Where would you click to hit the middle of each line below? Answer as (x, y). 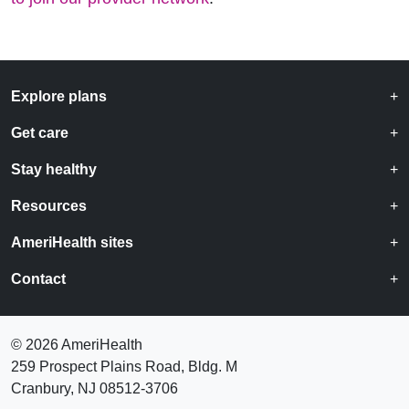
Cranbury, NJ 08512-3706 (94, 388)
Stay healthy (54, 169)
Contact (38, 279)
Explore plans (59, 96)
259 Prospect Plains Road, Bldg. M (124, 367)
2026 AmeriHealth (84, 345)
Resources (49, 206)
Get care (40, 133)
